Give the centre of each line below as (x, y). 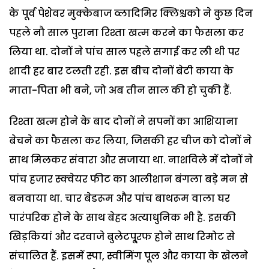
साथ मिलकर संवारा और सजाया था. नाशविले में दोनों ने (131, 160)
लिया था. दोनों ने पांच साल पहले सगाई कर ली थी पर (124, 52)
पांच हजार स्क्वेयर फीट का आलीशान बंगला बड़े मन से (128, 179)
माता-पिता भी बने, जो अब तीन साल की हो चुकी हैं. (120, 90)
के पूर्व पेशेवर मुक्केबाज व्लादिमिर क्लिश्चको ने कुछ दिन (131, 13)
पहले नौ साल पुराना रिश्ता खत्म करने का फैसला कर (126, 32)
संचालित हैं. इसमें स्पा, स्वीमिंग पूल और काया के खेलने (128, 256)
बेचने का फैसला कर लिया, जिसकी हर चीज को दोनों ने (130, 141)
